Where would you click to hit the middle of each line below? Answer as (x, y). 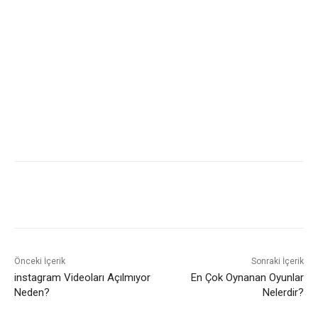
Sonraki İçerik (277, 262)
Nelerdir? (283, 293)
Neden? (32, 293)
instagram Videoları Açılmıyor (82, 278)
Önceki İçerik (40, 262)
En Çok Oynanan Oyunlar (247, 278)
